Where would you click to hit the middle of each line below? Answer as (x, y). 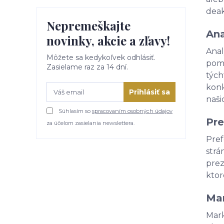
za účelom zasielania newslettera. (90, 123)
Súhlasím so (74, 111)
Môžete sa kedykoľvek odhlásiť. (101, 57)
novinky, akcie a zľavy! (108, 40)
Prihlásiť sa (149, 92)
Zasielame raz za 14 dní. (87, 67)
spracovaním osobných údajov (132, 111)
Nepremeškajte (88, 25)
